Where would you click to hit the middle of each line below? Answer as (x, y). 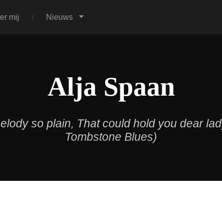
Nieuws (60, 17)
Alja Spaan (111, 87)
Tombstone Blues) (111, 137)
